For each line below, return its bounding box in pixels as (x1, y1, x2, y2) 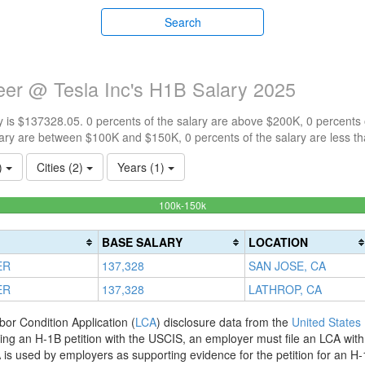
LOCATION (248, 234, 308, 250)
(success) (205, 230, 248, 244)
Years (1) (117, 159, 168, 175)
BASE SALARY (102, 234, 182, 250)
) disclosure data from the (156, 314, 292, 330)
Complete (205, 213, 248, 227)
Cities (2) (37, 159, 86, 175)
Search (164, 14, 201, 30)
